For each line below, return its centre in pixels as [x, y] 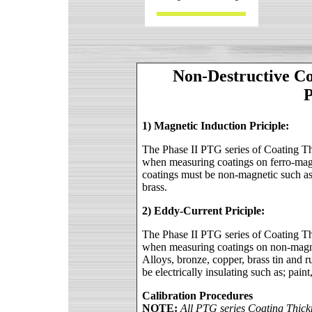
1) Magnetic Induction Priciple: [215, 125]
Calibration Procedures [197, 295]
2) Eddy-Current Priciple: [203, 210]
